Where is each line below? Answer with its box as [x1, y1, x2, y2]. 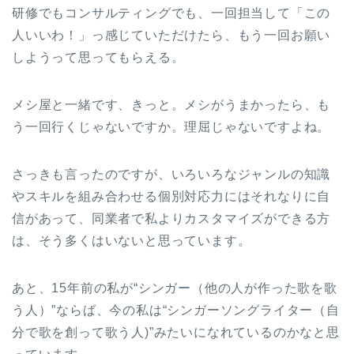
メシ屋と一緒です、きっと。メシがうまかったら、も [12, 98, 331, 112]
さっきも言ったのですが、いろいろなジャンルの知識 [12, 168, 331, 182]
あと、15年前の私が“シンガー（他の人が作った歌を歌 [12, 281, 337, 296]
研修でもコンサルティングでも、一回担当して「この [12, 6, 331, 21]
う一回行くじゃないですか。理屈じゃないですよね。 [12, 120, 331, 134]
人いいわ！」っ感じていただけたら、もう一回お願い [12, 28, 331, 43]
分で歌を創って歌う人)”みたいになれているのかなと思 [12, 326, 340, 340]
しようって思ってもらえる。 [12, 51, 185, 65]
